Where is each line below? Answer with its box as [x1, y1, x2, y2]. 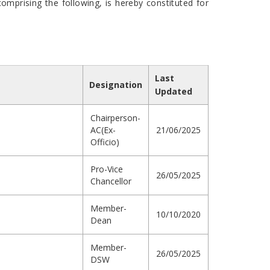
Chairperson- [90, 112, 140, 124]
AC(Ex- [90, 124, 116, 136]
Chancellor [90, 175, 131, 187]
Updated [155, 86, 192, 98]
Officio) [90, 136, 119, 148]
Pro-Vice [90, 163, 123, 175]
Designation [89, 79, 142, 91]
